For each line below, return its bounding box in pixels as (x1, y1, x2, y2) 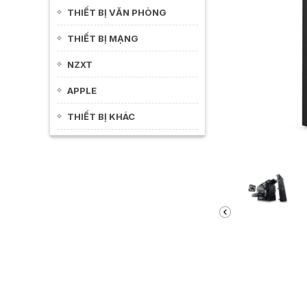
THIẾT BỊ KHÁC (67, 111, 135, 122)
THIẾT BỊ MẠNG (67, 33, 138, 44)
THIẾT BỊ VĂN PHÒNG (67, 7, 167, 18)
